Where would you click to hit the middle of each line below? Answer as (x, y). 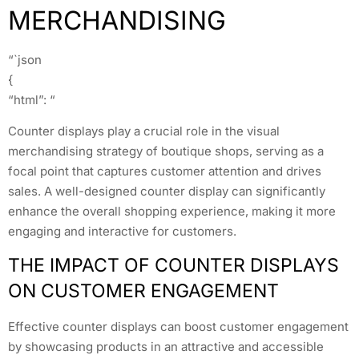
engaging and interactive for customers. (122, 232)
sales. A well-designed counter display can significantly (167, 192)
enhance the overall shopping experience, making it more (172, 212)
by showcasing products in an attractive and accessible (166, 347)
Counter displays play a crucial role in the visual (144, 131)
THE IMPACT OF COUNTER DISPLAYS (173, 266)
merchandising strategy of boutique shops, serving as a (166, 151)
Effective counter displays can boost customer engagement (178, 327)
